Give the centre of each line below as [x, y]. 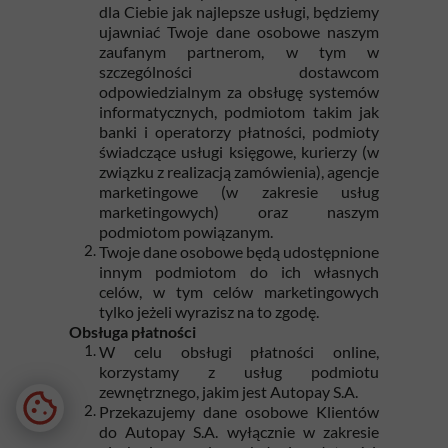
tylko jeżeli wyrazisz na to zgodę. [209, 311]
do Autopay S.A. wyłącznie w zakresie [239, 431]
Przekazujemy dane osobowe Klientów [239, 411]
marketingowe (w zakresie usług [239, 191]
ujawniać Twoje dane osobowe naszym [239, 31]
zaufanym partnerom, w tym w [239, 51]
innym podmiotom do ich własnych [239, 271]
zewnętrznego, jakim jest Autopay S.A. [228, 391]
